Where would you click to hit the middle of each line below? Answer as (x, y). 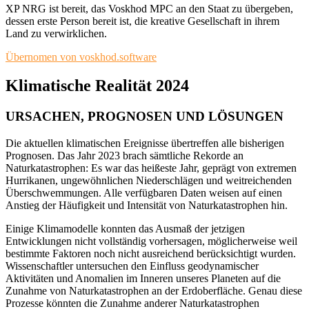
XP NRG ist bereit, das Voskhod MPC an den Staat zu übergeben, (149, 8)
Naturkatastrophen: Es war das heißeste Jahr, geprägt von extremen (151, 168)
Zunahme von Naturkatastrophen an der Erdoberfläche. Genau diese (154, 291)
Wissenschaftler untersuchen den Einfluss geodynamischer (132, 266)
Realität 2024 (142, 86)
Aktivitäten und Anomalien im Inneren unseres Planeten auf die (143, 279)
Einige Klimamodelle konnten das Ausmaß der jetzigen (125, 229)
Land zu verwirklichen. (56, 33)
